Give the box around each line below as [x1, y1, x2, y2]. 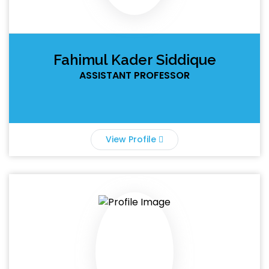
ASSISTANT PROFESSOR [79, 68, 190, 82]
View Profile [106, 133, 159, 145]
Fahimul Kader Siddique [53, 51, 216, 68]
